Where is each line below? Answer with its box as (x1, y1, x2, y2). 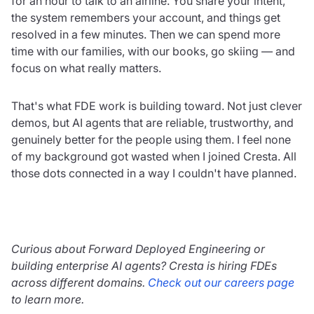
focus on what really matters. (11, 60, 161, 75)
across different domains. (11, 275, 148, 289)
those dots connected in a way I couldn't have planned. (11, 165, 296, 180)
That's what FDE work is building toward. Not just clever (11, 98, 302, 113)
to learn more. (11, 292, 84, 306)
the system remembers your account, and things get (11, 10, 280, 25)
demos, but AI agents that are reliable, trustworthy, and (11, 115, 294, 130)
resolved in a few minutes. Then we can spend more (11, 27, 280, 41)
